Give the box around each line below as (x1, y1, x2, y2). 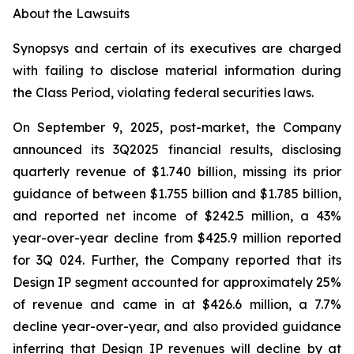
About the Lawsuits (13, 6, 130, 21)
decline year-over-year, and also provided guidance (13, 318, 341, 334)
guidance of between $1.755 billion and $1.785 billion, (13, 186, 341, 201)
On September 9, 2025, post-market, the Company (13, 119, 341, 135)
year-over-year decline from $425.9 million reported (13, 230, 341, 246)
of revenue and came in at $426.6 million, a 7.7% (13, 296, 341, 312)
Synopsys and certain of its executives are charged (13, 40, 341, 56)
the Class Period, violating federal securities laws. (13, 85, 314, 100)
